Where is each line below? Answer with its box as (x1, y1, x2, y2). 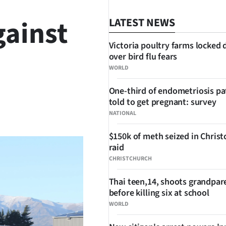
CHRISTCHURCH (108, 154, 152, 163)
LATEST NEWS (108, 15, 175, 31)
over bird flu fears (108, 50, 178, 63)
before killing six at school (108, 187, 209, 199)
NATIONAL (108, 109, 136, 118)
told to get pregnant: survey (108, 96, 216, 108)
